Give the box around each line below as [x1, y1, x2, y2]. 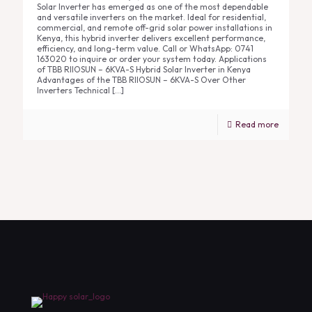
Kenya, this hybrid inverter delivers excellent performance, [37, 33, 265, 43]
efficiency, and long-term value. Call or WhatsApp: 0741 [37, 43, 253, 54]
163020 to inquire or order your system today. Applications [37, 54, 267, 64]
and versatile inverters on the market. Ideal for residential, [37, 12, 266, 22]
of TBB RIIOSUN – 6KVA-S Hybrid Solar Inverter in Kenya [37, 64, 251, 75]
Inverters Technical [37, 85, 110, 95]
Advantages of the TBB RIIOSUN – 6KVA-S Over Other [37, 75, 246, 85]
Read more [235, 119, 279, 130]
